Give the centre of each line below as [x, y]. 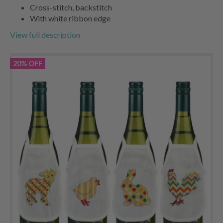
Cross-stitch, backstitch [71, 7]
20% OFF [28, 63]
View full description [45, 34]
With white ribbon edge [70, 18]
